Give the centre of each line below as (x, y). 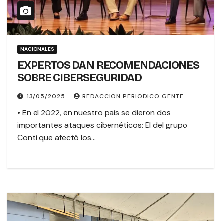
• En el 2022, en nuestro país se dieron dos (94, 113)
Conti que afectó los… (56, 138)
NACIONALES (37, 49)
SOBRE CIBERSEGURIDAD (79, 78)
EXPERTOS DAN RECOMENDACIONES (109, 65)
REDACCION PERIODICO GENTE (133, 96)
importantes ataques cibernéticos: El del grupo (102, 125)
